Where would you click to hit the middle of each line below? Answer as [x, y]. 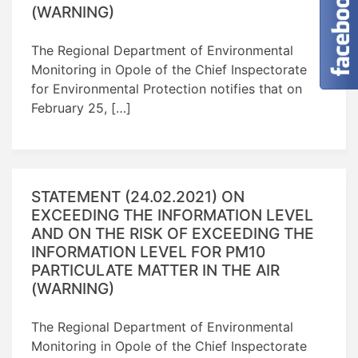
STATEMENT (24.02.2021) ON [138, 196]
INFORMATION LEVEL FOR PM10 [148, 251]
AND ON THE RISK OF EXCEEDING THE [173, 233]
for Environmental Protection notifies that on [167, 88]
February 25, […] [81, 107]
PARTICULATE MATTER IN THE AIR [155, 270]
